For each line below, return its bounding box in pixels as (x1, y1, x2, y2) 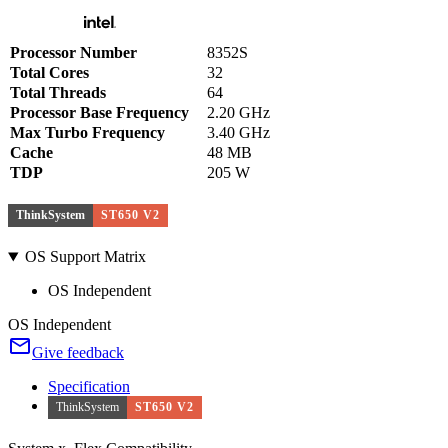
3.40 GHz (207, 124, 270, 141)
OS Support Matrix (24, 248, 146, 266)
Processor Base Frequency (10, 104, 189, 121)
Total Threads (10, 84, 106, 101)
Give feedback (32, 344, 124, 362)
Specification (48, 378, 130, 396)
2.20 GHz (207, 104, 270, 121)
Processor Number (10, 44, 137, 61)
